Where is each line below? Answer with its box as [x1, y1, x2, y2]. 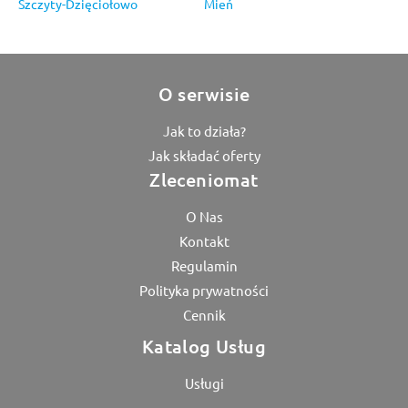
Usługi [184, 373, 224, 392]
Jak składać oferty [148, 146, 260, 164]
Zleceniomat [149, 167, 259, 191]
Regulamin [170, 256, 238, 274]
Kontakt [178, 231, 229, 250]
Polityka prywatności [139, 280, 269, 299]
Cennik [182, 305, 226, 323]
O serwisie [158, 81, 250, 106]
